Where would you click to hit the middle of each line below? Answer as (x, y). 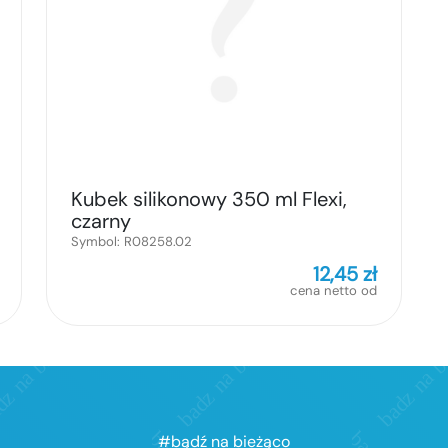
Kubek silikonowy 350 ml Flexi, (209, 199)
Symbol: (97, 242)
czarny (101, 221)
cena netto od (333, 291)
